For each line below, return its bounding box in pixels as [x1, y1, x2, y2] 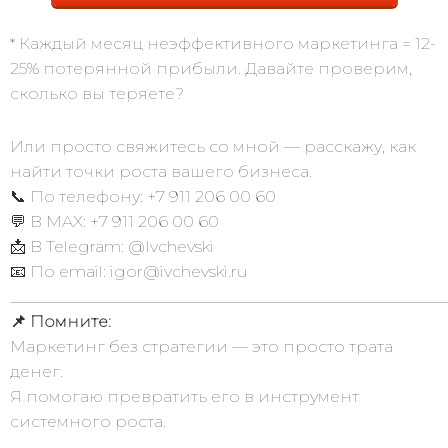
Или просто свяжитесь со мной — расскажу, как [10, 137, 416, 156]
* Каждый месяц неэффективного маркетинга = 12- [10, 34, 436, 53]
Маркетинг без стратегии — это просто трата [10, 337, 393, 356]
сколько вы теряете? [10, 84, 184, 103]
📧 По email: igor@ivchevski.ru [10, 262, 248, 281]
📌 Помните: [10, 312, 111, 331]
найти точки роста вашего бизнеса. [10, 162, 312, 181]
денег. [10, 362, 63, 381]
